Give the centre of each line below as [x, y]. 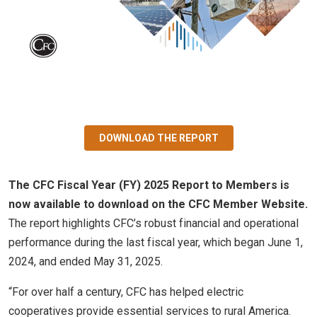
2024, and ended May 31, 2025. [86, 262]
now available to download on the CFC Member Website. [158, 204]
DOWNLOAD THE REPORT [158, 138]
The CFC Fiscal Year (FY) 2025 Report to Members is [149, 185]
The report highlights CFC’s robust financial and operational [154, 224]
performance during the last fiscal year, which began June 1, [156, 243]
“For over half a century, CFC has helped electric [126, 292]
